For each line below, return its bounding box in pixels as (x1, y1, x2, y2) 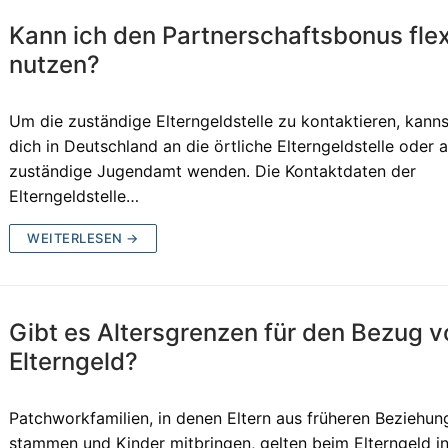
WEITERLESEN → (27, 229, 139, 246)
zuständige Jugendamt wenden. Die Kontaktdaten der (9, 160, 417, 181)
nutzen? (9, 49, 101, 79)
